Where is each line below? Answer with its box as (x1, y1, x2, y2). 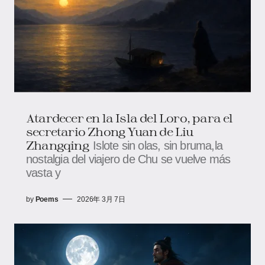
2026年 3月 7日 (77, 195, 125, 203)
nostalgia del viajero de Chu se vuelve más (26, 152, 231, 166)
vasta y (26, 166, 61, 179)
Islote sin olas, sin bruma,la (93, 138, 222, 152)
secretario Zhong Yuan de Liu (26, 124, 193, 138)
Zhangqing (26, 137, 89, 152)
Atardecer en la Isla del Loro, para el (26, 110, 233, 125)
